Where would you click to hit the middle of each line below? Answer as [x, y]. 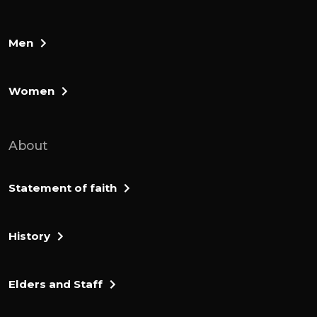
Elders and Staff [56, 284]
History [29, 236]
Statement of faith [63, 188]
